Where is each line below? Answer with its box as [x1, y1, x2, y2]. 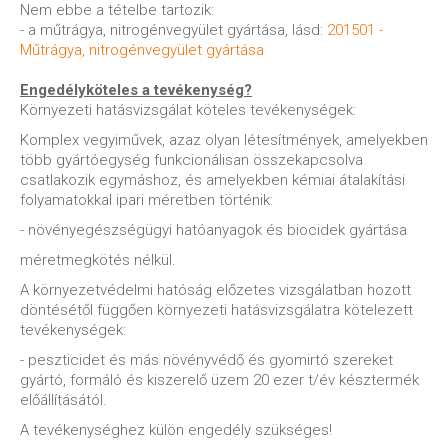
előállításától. [20, 391, 107, 409]
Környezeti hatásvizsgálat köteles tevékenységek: [20, 101, 356, 119]
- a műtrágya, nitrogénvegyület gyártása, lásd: [20, 21, 327, 39]
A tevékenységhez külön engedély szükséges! [20, 421, 332, 439]
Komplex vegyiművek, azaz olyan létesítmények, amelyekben [20, 131, 428, 149]
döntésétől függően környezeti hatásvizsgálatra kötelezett [20, 301, 413, 319]
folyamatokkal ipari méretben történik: [20, 191, 273, 209]
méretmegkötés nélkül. [20, 251, 176, 269]
